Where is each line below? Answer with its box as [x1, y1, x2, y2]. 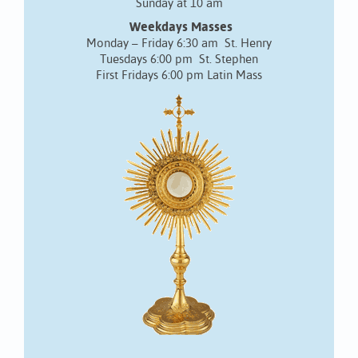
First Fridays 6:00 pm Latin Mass [96, 70, 262, 82]
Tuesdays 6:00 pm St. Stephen [100, 54, 258, 66]
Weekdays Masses [129, 21, 233, 35]
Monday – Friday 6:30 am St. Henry [86, 38, 272, 50]
